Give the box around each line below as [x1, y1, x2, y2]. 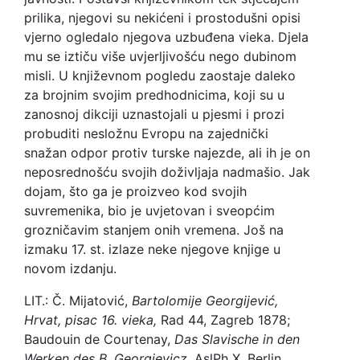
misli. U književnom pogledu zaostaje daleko [24, 67, 296, 84]
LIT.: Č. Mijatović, [24, 292, 132, 309]
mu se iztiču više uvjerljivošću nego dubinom [24, 48, 297, 65]
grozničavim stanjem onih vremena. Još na [24, 222, 284, 239]
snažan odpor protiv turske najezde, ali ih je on [24, 145, 310, 162]
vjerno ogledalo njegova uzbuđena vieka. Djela [24, 29, 309, 46]
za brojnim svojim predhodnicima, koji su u [24, 87, 284, 104]
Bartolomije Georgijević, [132, 292, 278, 309]
